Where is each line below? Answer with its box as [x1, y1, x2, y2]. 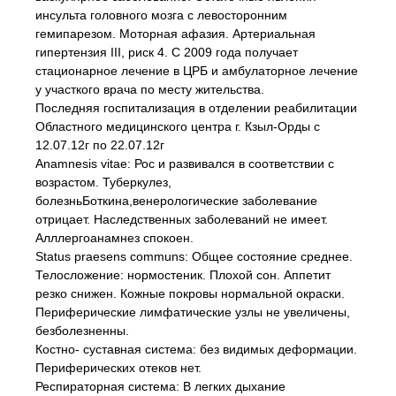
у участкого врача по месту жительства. [35, 82, 264, 96]
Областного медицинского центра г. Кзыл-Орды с [35, 119, 320, 133]
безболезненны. [35, 324, 129, 338]
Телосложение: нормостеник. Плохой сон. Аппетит [35, 268, 331, 282]
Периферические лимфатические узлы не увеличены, [35, 305, 350, 319]
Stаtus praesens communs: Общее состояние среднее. [35, 249, 353, 263]
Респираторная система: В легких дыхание [35, 379, 286, 393]
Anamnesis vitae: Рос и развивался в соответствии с [35, 156, 334, 171]
